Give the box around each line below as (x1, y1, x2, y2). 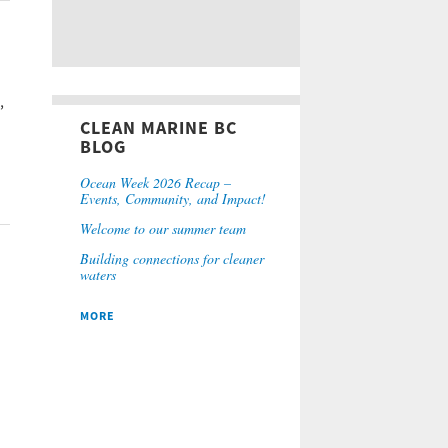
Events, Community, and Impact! (80, 189, 266, 208)
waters (80, 265, 116, 284)
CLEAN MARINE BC (80, 116, 237, 141)
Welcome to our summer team (80, 219, 246, 238)
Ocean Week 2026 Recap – (80, 173, 231, 192)
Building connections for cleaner (80, 249, 264, 268)
